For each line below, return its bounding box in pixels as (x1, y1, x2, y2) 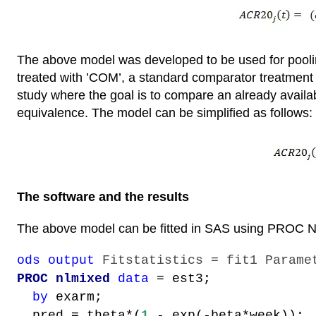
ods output (17, 253, 95, 267)
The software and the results (17, 190, 189, 205)
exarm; (48, 289, 102, 304)
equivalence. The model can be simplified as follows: (17, 106, 312, 121)
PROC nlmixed (17, 271, 118, 286)
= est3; (149, 271, 211, 286)
